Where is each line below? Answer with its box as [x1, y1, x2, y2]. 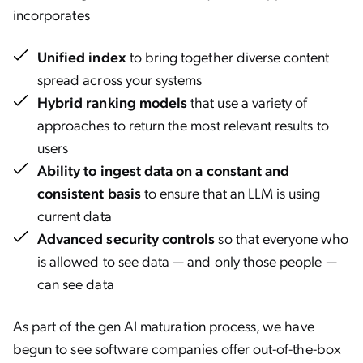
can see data [37, 274, 114, 293]
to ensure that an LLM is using [143, 183, 321, 202]
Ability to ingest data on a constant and [37, 160, 290, 179]
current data [37, 206, 115, 224]
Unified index [37, 47, 126, 66]
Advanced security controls [37, 228, 216, 247]
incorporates [13, 5, 93, 23]
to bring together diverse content [126, 47, 330, 66]
